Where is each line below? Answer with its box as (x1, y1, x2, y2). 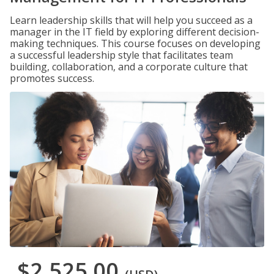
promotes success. (10, 72, 94, 85)
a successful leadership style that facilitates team (10, 48, 233, 62)
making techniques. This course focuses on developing (10, 37, 261, 50)
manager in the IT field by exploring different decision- (10, 25, 259, 39)
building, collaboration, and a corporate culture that (10, 60, 248, 73)
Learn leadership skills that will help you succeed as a (10, 13, 253, 27)
